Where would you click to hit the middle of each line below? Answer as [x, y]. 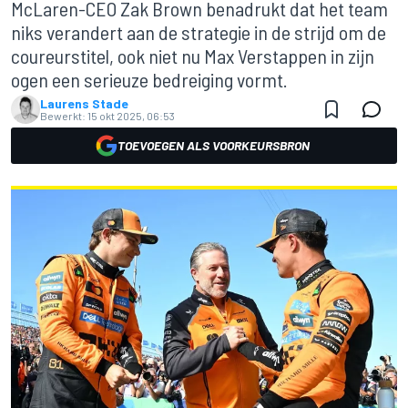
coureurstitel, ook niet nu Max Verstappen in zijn [193, 56]
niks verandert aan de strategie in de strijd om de [199, 32]
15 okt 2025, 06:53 [131, 116]
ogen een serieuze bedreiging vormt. [149, 79]
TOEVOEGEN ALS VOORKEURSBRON [213, 145]
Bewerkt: [63, 116]
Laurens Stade [84, 103]
